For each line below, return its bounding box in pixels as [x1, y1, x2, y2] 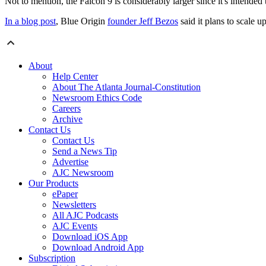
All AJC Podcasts [52, 210, 118, 221]
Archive [52, 114, 83, 125]
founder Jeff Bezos [107, 16, 178, 27]
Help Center [52, 71, 98, 82]
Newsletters [52, 199, 96, 210]
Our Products [28, 178, 78, 189]
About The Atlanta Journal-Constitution [52, 82, 201, 93]
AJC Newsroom [52, 167, 113, 178]
